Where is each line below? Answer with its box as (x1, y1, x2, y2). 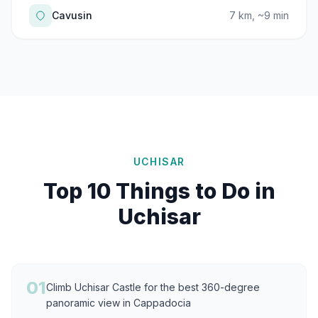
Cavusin (52, 9, 92, 21)
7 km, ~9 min (229, 9, 289, 21)
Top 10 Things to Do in (43, 177, 275, 204)
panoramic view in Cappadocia (46, 296, 191, 309)
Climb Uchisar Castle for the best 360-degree (46, 280, 260, 293)
